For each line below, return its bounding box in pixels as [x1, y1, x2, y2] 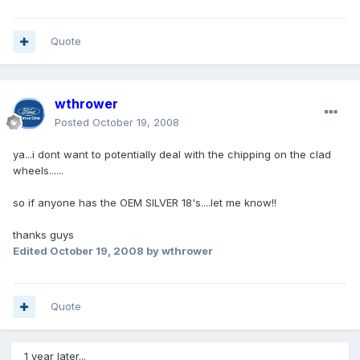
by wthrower [144, 244, 213, 258]
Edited [13, 244, 50, 258]
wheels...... [13, 164, 63, 178]
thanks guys [13, 228, 74, 242]
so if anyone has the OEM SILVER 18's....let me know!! [13, 196, 276, 210]
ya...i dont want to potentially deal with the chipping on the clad [13, 148, 331, 162]
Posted [55, 116, 92, 129]
